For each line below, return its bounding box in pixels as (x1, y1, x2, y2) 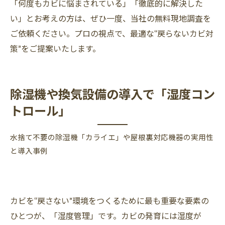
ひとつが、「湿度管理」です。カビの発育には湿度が (10, 209, 201, 221)
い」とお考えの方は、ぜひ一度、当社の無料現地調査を (10, 12, 211, 24)
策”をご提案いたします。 (10, 42, 100, 54)
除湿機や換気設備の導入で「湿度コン (10, 84, 215, 102)
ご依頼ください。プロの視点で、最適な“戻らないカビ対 (10, 27, 213, 39)
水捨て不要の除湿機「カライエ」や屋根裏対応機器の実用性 (10, 132, 213, 142)
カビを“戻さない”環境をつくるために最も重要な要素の (10, 194, 209, 206)
